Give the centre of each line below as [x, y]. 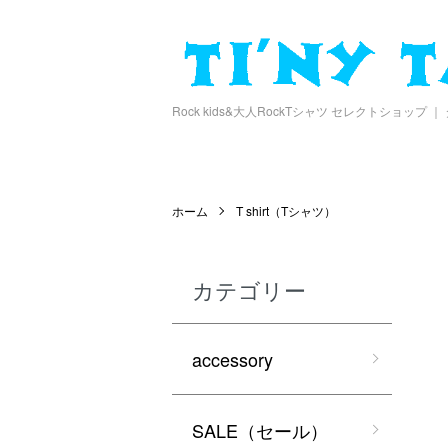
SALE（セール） [260, 430]
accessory [232, 359]
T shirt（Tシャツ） [286, 211]
